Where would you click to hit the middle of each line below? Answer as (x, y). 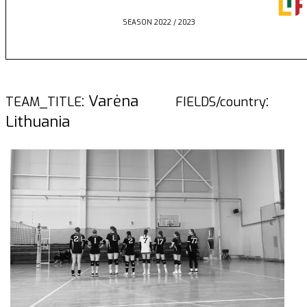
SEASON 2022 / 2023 (159, 23)
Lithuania (38, 122)
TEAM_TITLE (44, 102)
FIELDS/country (221, 102)
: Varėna (128, 101)
